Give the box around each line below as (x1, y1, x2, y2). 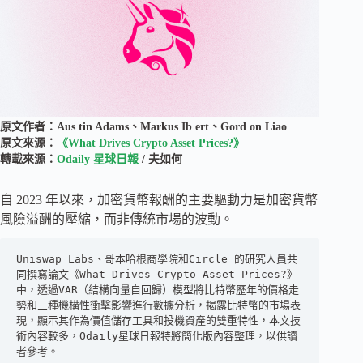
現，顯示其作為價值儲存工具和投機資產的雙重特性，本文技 (16, 314, 301, 327)
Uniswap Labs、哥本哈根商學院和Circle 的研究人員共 (16, 252, 297, 265)
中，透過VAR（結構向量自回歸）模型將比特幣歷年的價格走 (16, 283, 299, 296)
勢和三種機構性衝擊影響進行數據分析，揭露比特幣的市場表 (16, 298, 301, 311)
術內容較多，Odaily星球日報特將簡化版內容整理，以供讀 (16, 329, 297, 342)
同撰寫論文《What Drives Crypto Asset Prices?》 (16, 267, 297, 280)
